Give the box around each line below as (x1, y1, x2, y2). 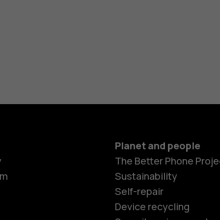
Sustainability (114, 169, 177, 183)
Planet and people (114, 139, 200, 153)
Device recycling (114, 200, 190, 214)
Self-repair (114, 185, 164, 198)
